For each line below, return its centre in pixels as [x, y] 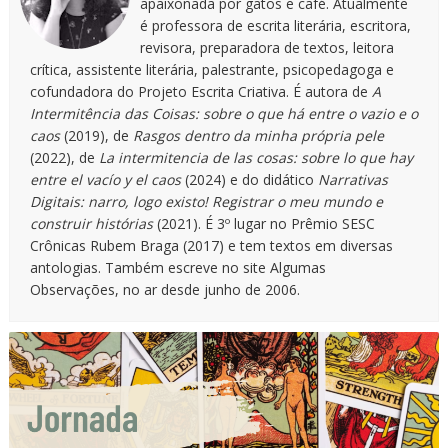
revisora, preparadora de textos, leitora [266, 47]
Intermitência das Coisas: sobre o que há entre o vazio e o [223, 113]
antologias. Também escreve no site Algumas [177, 267]
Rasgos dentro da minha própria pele [258, 135]
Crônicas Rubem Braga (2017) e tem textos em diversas [211, 245]
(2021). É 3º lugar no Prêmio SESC [263, 223]
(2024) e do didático [249, 179]
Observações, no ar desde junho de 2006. [164, 289]
